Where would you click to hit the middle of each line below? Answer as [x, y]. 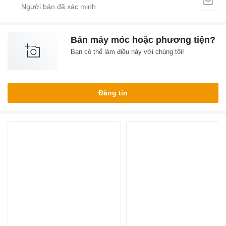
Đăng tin [113, 93]
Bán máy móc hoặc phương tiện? [143, 40]
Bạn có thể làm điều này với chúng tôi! [127, 51]
